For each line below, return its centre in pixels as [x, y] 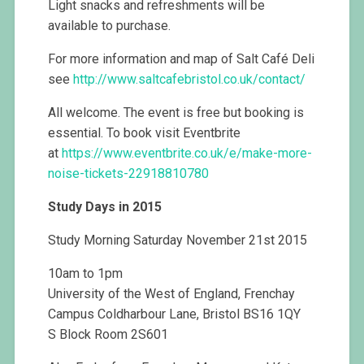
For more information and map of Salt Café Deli [182, 59]
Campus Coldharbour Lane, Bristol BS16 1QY [175, 314]
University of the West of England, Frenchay [172, 294]
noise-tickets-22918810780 [129, 174]
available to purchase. [110, 26]
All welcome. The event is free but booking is [176, 113]
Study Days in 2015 [105, 207]
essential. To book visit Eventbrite [145, 133]
